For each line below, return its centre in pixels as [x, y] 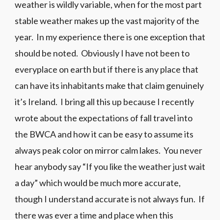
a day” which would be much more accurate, [98, 183]
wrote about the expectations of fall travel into [104, 118]
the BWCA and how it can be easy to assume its [104, 134]
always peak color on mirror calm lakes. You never [109, 151]
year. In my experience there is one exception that [110, 37]
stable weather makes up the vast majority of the [107, 21]
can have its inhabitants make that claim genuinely [109, 86]
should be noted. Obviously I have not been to [102, 53]
